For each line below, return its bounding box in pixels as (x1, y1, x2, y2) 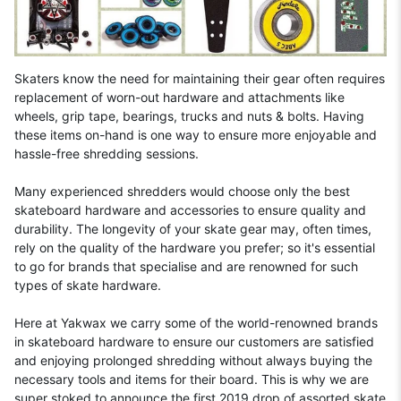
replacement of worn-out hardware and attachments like (14, 89, 346, 105)
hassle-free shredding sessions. (14, 145, 200, 161)
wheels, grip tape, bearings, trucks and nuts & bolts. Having (14, 107, 365, 124)
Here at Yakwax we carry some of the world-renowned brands (14, 314, 379, 330)
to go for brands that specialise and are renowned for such (14, 258, 359, 274)
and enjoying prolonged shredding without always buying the (14, 352, 373, 368)
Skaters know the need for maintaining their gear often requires (14, 70, 386, 86)
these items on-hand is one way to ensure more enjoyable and (14, 126, 378, 142)
